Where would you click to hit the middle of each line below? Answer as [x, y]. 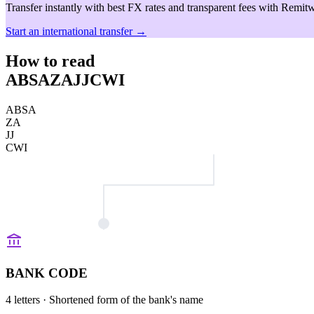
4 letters [23, 300]
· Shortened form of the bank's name [122, 300]
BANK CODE [47, 273]
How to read [50, 61]
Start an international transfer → [76, 31]
